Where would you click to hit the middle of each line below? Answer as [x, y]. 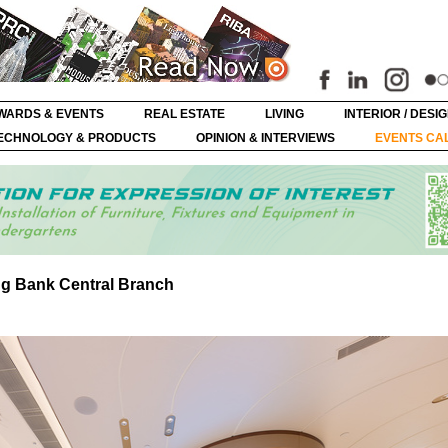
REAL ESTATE [184, 114]
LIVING [284, 114]
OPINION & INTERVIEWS [265, 138]
